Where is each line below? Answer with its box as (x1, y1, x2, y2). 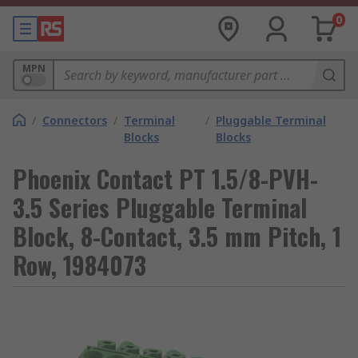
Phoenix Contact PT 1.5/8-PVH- (13, 161, 318, 197)
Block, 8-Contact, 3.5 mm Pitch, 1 (13, 218, 341, 254)
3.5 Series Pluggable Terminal (13, 189, 307, 225)
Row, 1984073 (13, 247, 146, 283)
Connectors (42, 113, 107, 128)
